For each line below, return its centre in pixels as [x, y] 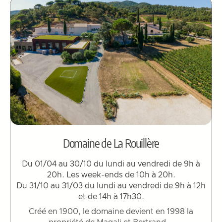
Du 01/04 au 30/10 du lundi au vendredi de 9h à [111, 164]
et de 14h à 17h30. [111, 196]
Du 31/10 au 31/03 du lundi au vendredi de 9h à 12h [111, 186]
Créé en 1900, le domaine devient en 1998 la [111, 211]
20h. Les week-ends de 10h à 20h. [111, 175]
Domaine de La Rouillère [111, 142]
